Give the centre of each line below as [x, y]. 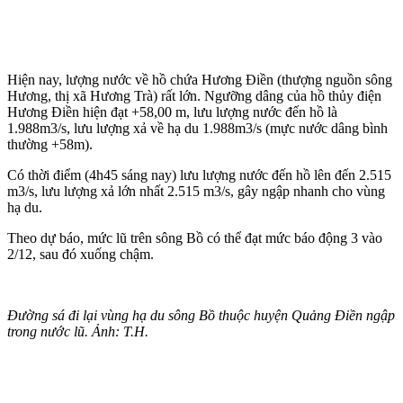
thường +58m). [50, 144]
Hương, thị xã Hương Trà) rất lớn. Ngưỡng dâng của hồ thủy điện [194, 95]
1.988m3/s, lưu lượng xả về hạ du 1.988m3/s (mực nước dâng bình [197, 128]
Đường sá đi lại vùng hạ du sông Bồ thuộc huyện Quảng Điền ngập [201, 315]
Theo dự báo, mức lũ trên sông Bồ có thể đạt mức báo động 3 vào [195, 237]
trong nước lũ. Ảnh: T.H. [78, 331]
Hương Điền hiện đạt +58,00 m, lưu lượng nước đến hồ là [172, 112]
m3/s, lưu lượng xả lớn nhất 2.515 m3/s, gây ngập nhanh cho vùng [196, 191]
